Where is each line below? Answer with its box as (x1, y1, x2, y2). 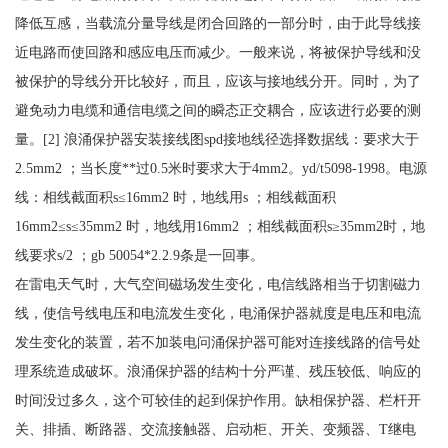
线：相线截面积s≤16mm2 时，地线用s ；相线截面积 (14, 188, 336, 205)
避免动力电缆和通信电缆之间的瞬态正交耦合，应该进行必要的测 (14, 101, 421, 118)
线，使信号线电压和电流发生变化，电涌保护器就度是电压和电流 (14, 304, 421, 321)
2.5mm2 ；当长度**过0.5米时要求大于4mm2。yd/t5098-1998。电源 (14, 159, 427, 176)
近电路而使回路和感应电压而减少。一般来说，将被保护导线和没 (14, 43, 421, 60)
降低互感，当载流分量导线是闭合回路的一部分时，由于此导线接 (14, 14, 421, 31)
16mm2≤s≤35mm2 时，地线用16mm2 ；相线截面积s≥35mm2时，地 (14, 217, 425, 234)
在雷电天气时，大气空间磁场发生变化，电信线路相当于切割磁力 (14, 275, 421, 292)
